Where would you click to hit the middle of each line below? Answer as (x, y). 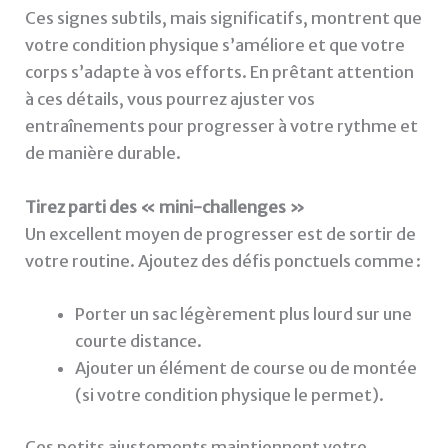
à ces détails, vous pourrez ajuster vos (170, 99)
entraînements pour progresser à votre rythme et (222, 126)
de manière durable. (103, 153)
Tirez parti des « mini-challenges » (165, 206)
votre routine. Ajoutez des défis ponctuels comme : (223, 260)
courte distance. (138, 340)
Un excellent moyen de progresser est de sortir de (221, 233)
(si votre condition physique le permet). (229, 394)
